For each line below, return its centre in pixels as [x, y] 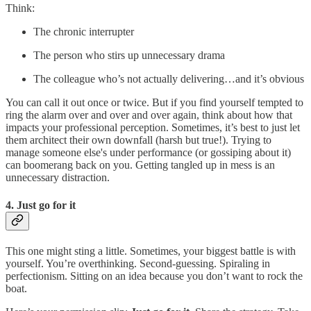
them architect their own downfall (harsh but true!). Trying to [138, 140]
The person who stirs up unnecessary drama [129, 56]
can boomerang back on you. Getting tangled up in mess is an [140, 165]
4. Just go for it [41, 205]
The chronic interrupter [84, 32]
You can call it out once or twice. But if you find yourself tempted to [154, 103]
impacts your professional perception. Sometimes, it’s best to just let [153, 128]
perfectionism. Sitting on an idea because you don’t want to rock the [154, 276]
